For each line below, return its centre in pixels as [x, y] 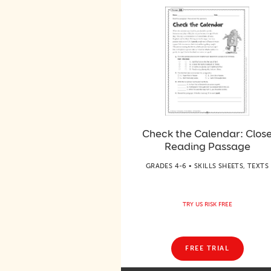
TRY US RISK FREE [207, 204]
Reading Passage [207, 146]
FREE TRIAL [207, 248]
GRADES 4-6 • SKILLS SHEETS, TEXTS [207, 166]
